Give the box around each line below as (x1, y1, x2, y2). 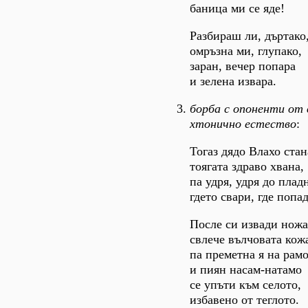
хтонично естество (190, 117, 296, 131)
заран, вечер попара (190, 59, 296, 73)
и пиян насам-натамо (190, 263, 302, 276)
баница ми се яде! (190, 1, 285, 15)
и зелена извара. (190, 74, 276, 88)
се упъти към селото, (190, 278, 301, 291)
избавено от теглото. (190, 293, 299, 307)
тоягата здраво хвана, (190, 159, 304, 173)
